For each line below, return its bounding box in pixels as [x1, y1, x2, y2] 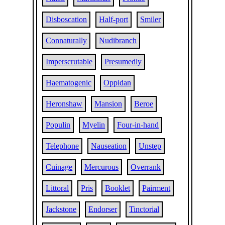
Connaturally [46, 36, 87, 45]
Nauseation [91, 142, 127, 150]
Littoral [46, 184, 69, 192]
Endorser [88, 205, 118, 213]
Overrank [131, 163, 161, 171]
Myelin [82, 121, 105, 129]
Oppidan [103, 78, 132, 87]
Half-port [99, 15, 129, 24]
